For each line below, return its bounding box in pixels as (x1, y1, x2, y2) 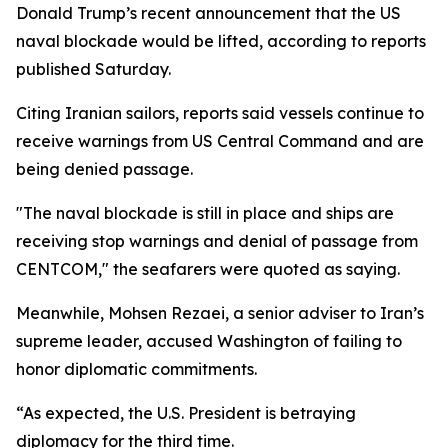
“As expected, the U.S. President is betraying (16, 403, 356, 423)
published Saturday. (16, 59, 171, 79)
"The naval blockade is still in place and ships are (16, 203, 394, 223)
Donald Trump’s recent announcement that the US (16, 3, 401, 23)
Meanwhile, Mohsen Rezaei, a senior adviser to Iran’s (16, 303, 424, 323)
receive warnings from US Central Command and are (16, 131, 424, 151)
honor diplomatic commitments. (16, 359, 257, 379)
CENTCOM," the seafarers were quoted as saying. (16, 259, 400, 279)
